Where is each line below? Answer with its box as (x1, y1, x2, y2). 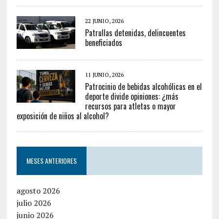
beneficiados (85, 36, 122, 48)
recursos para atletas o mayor (85, 100, 176, 112)
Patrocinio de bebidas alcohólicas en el (85, 80, 202, 92)
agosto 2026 (16, 185, 60, 196)
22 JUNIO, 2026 (85, 17, 124, 24)
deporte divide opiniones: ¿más (85, 90, 178, 102)
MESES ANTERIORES (26, 155, 77, 166)
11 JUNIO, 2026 (85, 70, 124, 78)
